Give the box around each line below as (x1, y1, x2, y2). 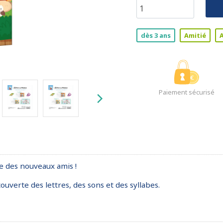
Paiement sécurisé (158, 88, 215, 97)
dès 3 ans (141, 31, 171, 40)
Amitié (184, 31, 206, 40)
